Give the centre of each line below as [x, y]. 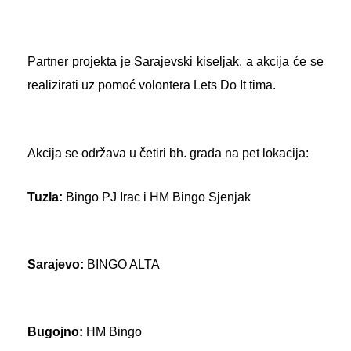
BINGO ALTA [122, 264]
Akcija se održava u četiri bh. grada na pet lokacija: [168, 152]
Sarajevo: [56, 264]
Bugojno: [56, 332]
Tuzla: [45, 196]
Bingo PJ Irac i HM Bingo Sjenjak [157, 196]
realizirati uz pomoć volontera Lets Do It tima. [152, 85]
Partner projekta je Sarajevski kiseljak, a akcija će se [175, 62]
